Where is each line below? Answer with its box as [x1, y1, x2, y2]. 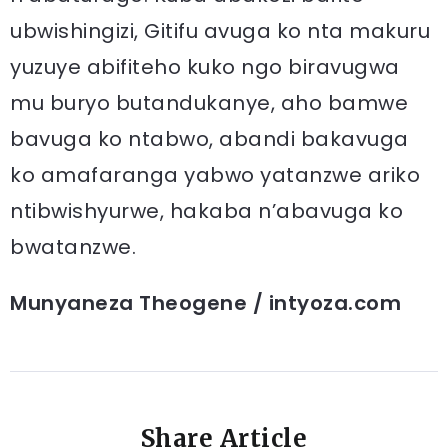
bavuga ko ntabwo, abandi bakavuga [10, 124, 409, 153]
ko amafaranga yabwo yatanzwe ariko [10, 160, 420, 189]
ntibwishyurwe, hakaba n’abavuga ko [10, 196, 403, 225]
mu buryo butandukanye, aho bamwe [10, 88, 408, 117]
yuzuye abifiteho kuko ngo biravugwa [10, 52, 400, 81]
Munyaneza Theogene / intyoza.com [10, 288, 401, 317]
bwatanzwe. [10, 232, 136, 261]
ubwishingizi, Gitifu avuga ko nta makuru [10, 16, 430, 45]
